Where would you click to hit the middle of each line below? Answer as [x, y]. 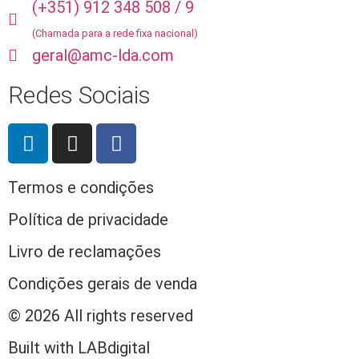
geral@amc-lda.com [103, 56]
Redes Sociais [79, 95]
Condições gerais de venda [103, 284]
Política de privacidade [88, 220]
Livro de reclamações [85, 252]
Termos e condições [81, 188]
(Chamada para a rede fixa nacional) [115, 34]
